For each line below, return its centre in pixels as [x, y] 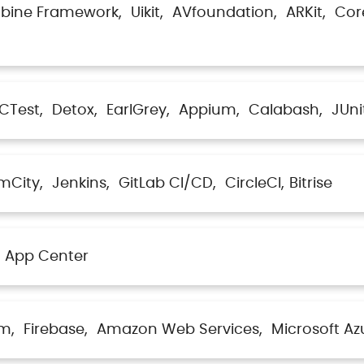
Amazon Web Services [178, 330]
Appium [208, 111]
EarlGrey [136, 111]
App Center [47, 257]
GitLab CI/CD [166, 184]
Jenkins [79, 184]
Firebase [54, 330]
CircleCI [253, 184]
